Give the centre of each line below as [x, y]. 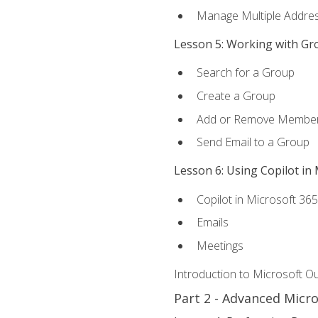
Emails [212, 223]
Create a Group [236, 95]
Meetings [220, 245]
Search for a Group [245, 73]
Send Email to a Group [253, 142]
